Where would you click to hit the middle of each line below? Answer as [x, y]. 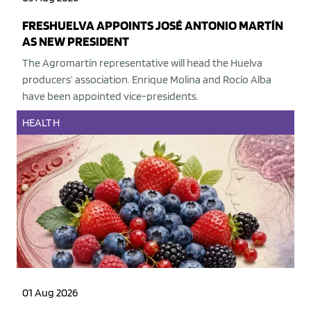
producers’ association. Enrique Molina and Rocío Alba [147, 80]
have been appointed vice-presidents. [110, 96]
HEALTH [41, 123]
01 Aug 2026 [50, 293]
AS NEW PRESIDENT [76, 42]
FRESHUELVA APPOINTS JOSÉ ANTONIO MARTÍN [153, 26]
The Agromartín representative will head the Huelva [142, 63]
